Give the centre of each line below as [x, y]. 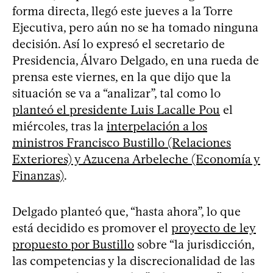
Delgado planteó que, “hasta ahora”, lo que [126, 211]
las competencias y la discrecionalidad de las [133, 261]
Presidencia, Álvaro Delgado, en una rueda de [136, 60]
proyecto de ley [214, 228]
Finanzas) [38, 175]
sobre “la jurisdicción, [194, 244]
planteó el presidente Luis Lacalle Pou [116, 109]
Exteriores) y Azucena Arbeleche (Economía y [136, 159]
